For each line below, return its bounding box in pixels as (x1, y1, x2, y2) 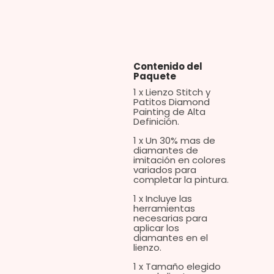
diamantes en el (133, 231, 208, 245)
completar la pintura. (133, 173, 229, 187)
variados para (133, 163, 196, 177)
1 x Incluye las (133, 192, 192, 206)
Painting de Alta (133, 105, 206, 119)
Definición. (133, 115, 179, 128)
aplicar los (133, 221, 179, 235)
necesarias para (133, 212, 207, 225)
